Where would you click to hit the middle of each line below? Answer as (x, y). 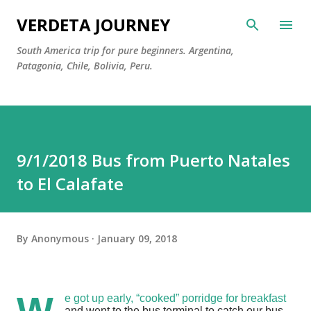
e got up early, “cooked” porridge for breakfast (175, 298)
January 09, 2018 (137, 238)
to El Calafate (70, 184)
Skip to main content (155, 17)
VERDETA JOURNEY (93, 25)
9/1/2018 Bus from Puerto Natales (153, 160)
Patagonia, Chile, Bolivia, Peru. (85, 66)
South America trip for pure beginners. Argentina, (125, 50)
